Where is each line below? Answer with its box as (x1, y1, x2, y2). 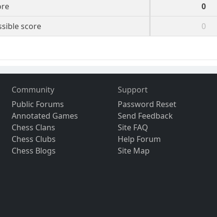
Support (117, 84, 148, 95)
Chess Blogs (12, 145, 56, 156)
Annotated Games (12, 110, 78, 122)
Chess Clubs (12, 134, 56, 145)
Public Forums (12, 99, 64, 110)
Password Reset (117, 99, 176, 110)
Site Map (117, 145, 150, 156)
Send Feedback (117, 110, 173, 122)
